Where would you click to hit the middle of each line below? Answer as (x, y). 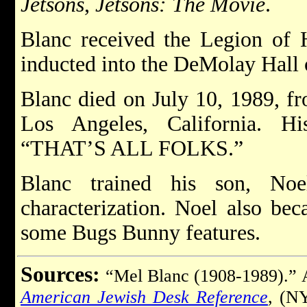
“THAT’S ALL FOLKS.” (132, 148)
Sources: (60, 274)
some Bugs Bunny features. (140, 232)
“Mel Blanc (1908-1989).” (201, 275)
